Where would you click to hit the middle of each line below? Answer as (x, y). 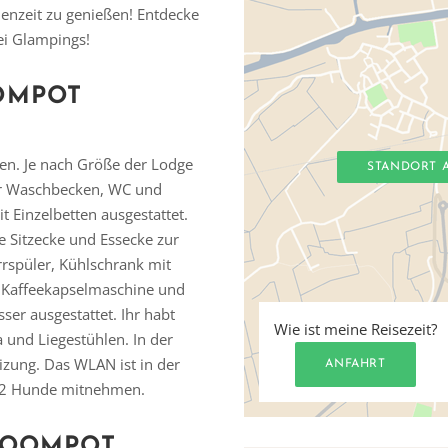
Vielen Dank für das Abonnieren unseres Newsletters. (224, 400)
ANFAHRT (355, 364)
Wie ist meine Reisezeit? (355, 329)
